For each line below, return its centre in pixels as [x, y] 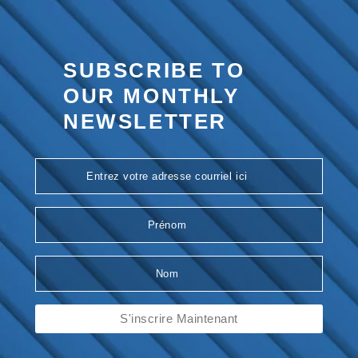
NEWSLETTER [145, 121]
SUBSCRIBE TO [154, 70]
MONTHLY [177, 95]
